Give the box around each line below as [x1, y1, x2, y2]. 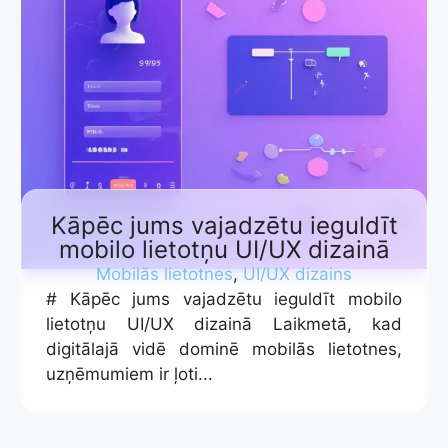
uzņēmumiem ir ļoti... [46, 364, 213, 385]
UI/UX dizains [243, 264, 352, 285]
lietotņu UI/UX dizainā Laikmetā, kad [46, 314, 402, 335]
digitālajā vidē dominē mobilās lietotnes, [46, 339, 402, 360]
